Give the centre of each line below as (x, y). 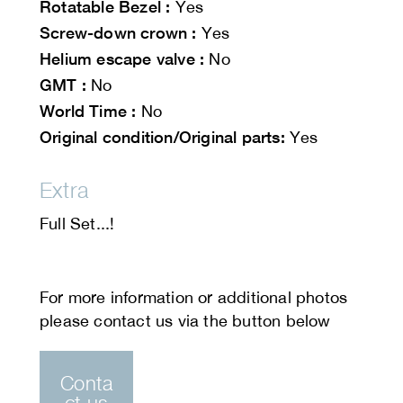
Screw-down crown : (118, 33)
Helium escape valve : (122, 59)
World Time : (88, 111)
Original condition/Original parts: (162, 137)
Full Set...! (77, 224)
